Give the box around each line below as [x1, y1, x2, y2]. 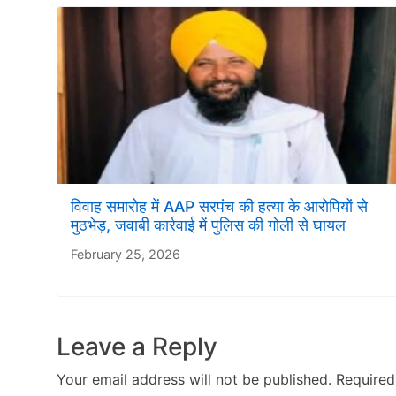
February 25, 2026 [71, 246, 180, 262]
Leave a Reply [57, 331, 217, 362]
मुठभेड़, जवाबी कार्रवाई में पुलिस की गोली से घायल [71, 215, 346, 234]
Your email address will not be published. [57, 369, 331, 388]
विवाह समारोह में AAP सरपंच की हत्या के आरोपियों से [71, 196, 368, 216]
